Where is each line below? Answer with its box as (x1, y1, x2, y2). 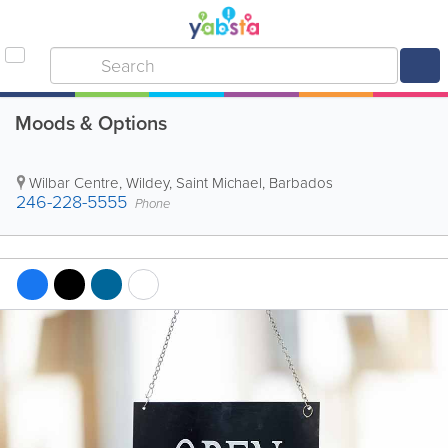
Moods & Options (15, 108, 167, 138)
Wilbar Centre (29, 172, 119, 194)
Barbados (269, 172, 333, 194)
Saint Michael (176, 172, 262, 194)
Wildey (126, 172, 169, 194)
